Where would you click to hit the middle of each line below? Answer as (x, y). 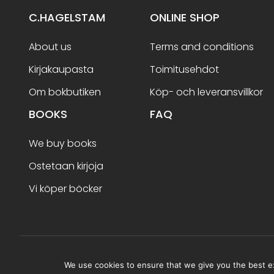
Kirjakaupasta (61, 69)
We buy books (63, 143)
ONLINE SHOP (185, 17)
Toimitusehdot (185, 69)
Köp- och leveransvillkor (207, 92)
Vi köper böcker (65, 189)
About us (50, 47)
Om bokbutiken (65, 92)
